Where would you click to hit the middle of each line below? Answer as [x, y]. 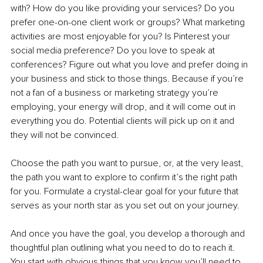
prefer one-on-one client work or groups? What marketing [129, 23]
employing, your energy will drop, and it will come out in [124, 107]
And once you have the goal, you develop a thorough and [129, 234]
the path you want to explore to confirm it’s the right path [125, 178]
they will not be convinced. [65, 135]
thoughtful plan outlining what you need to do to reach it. [124, 248]
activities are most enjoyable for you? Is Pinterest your [122, 37]
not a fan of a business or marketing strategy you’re [116, 93]
